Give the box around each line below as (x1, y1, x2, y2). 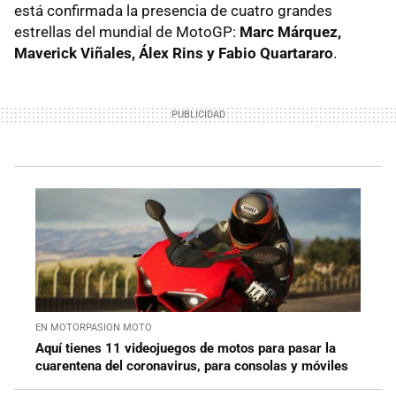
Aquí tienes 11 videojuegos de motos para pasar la (35, 339, 336, 356)
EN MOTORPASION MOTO (35, 321, 152, 333)
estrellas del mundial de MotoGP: (14, 22, 240, 41)
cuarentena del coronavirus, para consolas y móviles (35, 357, 348, 374)
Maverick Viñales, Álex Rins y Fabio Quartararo (14, 43, 333, 62)
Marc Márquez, (240, 22, 341, 41)
